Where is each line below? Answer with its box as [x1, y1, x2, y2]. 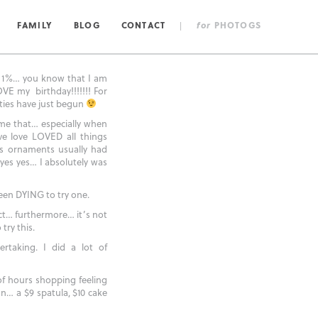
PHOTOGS [211, 18, 261, 31]
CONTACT [121, 18, 166, 31]
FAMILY [16, 18, 53, 31]
